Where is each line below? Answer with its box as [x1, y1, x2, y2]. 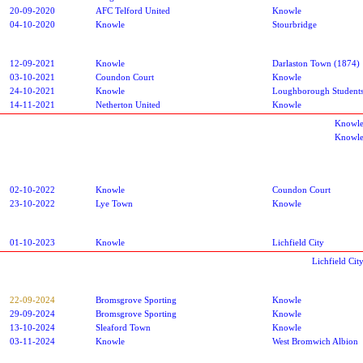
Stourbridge [272, 19, 317, 29]
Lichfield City [272, 237, 324, 247]
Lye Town [96, 198, 133, 208]
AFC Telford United [96, 5, 170, 15]
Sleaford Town [96, 322, 151, 332]
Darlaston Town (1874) [272, 58, 360, 68]
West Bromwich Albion [272, 335, 358, 346]
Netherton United [96, 99, 160, 109]
